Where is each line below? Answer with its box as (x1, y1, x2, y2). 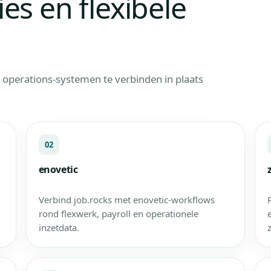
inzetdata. (38, 221, 79, 233)
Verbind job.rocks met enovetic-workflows (38, 194, 215, 206)
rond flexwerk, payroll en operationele (38, 207, 198, 220)
